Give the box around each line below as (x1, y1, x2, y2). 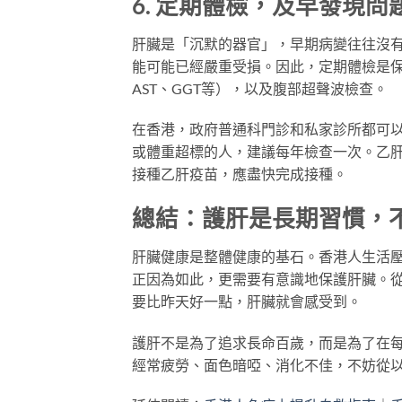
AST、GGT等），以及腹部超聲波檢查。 (132, 79, 388, 97)
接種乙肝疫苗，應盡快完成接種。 (132, 165, 347, 183)
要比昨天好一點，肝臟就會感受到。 (132, 292, 362, 310)
